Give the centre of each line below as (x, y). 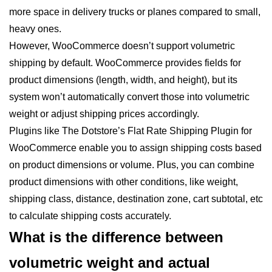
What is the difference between (116, 237)
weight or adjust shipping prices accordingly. (104, 114)
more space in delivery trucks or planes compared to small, (135, 12)
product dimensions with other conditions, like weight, (124, 182)
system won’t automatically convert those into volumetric (129, 97)
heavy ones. (35, 29)
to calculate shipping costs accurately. (90, 216)
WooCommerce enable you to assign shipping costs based (135, 148)
